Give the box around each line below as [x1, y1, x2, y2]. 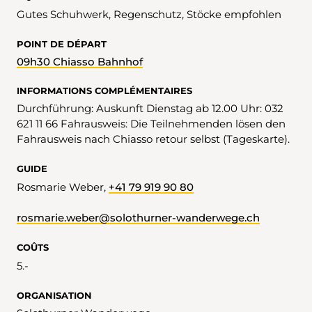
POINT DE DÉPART [17, 38, 107, 49]
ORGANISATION [17, 289, 92, 301]
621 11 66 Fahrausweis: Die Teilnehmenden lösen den [17, 117, 61, 131]
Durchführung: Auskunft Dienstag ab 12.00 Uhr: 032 [17, 102, 265, 116]
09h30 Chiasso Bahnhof [53, 55, 143, 69]
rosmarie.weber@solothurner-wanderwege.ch [17, 211, 260, 225]
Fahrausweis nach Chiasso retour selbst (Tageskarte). [17, 132, 290, 146]
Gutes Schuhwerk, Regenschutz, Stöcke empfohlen [17, 7, 281, 21]
